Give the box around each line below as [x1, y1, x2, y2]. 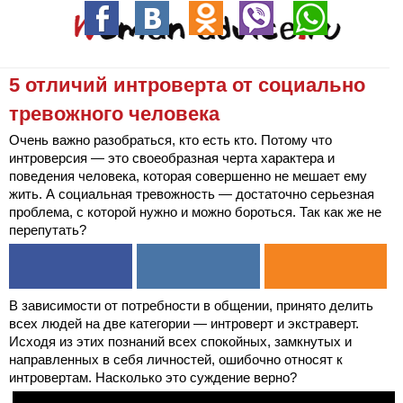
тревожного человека [9, 103, 219, 125]
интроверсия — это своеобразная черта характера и [9, 150, 335, 166]
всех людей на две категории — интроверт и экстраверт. [9, 316, 359, 331]
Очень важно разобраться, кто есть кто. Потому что [9, 132, 332, 148]
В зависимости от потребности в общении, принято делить [9, 298, 373, 313]
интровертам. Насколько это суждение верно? [9, 370, 297, 385]
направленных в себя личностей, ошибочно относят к [9, 352, 343, 367]
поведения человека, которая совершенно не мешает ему [9, 168, 367, 184]
